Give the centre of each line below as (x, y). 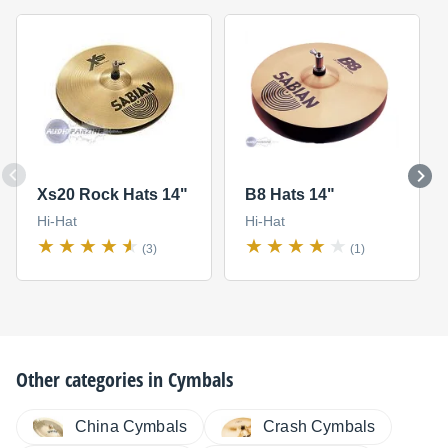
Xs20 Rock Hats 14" (112, 195)
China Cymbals (131, 426)
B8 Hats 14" (289, 195)
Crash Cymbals (319, 426)
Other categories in (92, 379)
